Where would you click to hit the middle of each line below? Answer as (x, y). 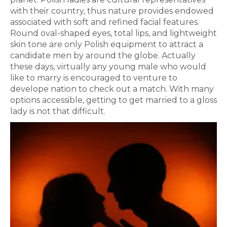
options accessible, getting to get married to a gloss (113, 100)
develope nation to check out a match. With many (112, 89)
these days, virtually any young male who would (108, 67)
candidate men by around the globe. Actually (103, 55)
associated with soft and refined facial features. (105, 22)
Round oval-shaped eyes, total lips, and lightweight (113, 33)
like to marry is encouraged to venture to (94, 78)
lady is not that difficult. (58, 111)
